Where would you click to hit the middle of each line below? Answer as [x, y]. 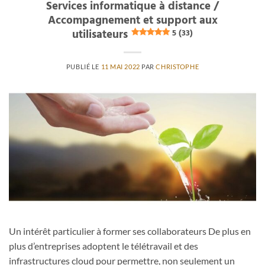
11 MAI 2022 [120, 66]
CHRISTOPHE [177, 66]
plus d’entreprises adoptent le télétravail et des [104, 246]
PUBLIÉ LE [83, 66]
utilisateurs [100, 35]
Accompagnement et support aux [132, 20]
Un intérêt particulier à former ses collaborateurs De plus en [130, 231]
